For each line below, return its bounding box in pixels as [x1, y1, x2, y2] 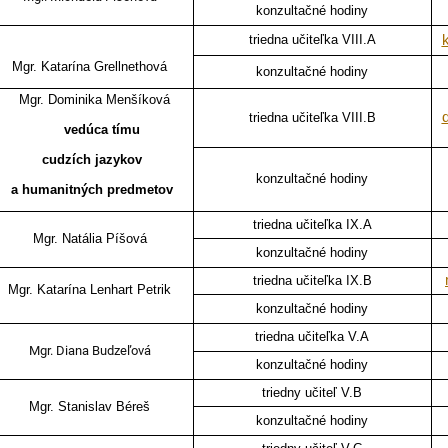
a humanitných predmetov [6, 182, 173, 198]
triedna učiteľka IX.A [252, 217, 372, 233]
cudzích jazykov [37, 152, 142, 168]
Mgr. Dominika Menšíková [15, 92, 171, 108]
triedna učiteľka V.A [255, 329, 370, 345]
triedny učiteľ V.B [262, 385, 363, 401]
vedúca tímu [39, 122, 140, 138]
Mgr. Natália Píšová [32, 231, 147, 247]
